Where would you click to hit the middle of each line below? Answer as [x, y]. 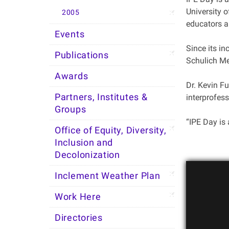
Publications [82, 55]
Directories [79, 218]
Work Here [78, 197]
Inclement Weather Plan [108, 176]
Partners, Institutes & [101, 97]
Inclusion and [84, 143]
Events [70, 34]
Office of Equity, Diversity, [111, 130]
